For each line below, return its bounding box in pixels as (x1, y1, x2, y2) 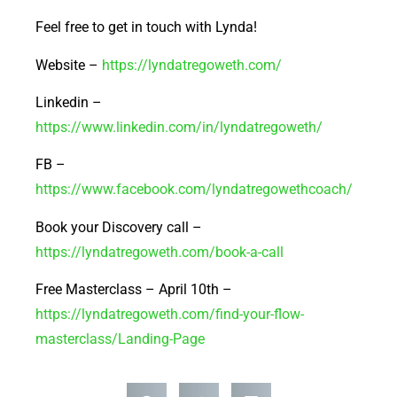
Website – (35, 56, 102, 74)
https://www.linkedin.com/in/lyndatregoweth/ (35, 118, 323, 136)
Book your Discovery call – (35, 218, 202, 236)
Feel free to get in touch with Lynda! (35, 19, 257, 36)
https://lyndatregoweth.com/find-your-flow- (35, 306, 304, 323)
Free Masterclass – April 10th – (35, 281, 232, 299)
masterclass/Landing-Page (35, 331, 205, 348)
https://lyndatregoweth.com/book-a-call (35, 243, 284, 261)
